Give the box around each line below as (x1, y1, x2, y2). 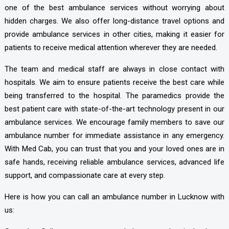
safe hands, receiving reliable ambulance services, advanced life (4, 157, 225, 167)
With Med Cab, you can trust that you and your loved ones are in (4, 144, 225, 153)
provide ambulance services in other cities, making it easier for (4, 29, 225, 39)
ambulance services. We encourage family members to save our (4, 117, 225, 127)
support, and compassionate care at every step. (4, 170, 165, 180)
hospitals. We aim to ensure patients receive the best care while (4, 77, 225, 87)
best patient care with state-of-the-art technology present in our (4, 104, 225, 113)
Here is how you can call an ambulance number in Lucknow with (4, 192, 225, 201)
